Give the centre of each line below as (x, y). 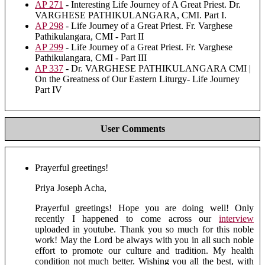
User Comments (132, 128)
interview (236, 218)
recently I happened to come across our (127, 218)
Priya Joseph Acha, (71, 188)
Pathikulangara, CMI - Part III (91, 57)
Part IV (49, 89)
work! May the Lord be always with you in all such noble (144, 240)
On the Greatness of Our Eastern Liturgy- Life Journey (137, 79)
